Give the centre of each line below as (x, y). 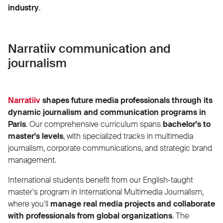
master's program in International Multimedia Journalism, (106, 192)
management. (32, 160)
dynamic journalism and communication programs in (107, 112)
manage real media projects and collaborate (133, 204)
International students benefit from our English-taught (101, 180)
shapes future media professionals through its (127, 100)
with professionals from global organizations (90, 216)
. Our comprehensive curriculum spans (94, 124)
